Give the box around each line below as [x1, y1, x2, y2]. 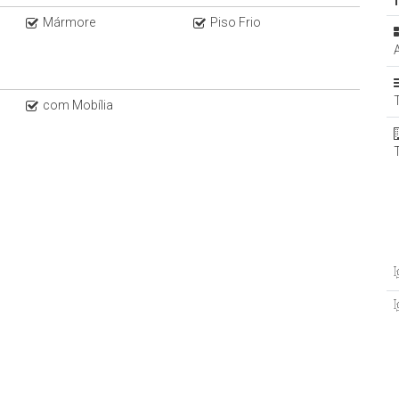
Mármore [43, 15, 95, 29]
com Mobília [43, 98, 113, 112]
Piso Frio [209, 15, 261, 29]
